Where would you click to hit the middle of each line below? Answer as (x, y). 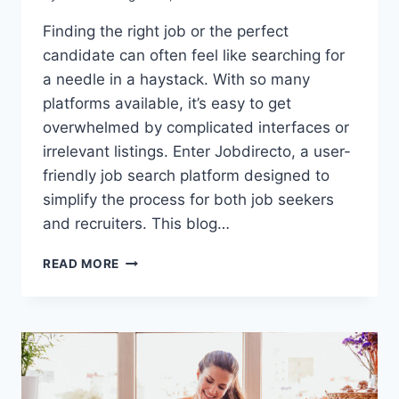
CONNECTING (163, 353)
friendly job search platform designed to (186, 176)
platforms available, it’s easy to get (167, 104)
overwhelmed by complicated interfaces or (196, 128)
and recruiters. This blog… (136, 224)
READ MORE (81, 264)
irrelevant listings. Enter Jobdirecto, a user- (197, 152)
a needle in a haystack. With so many (176, 80)
